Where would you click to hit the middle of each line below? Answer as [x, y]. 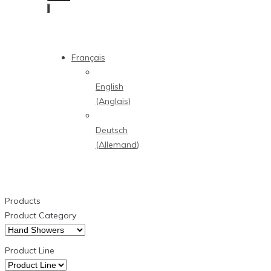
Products [23, 201]
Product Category [41, 215]
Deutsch [112, 130]
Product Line [30, 250]
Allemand [118, 145]
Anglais [113, 101]
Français [88, 57]
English [109, 87]
